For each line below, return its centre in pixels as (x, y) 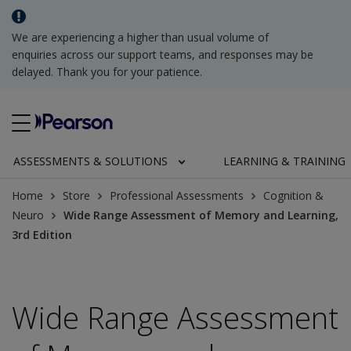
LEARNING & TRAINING (284, 161)
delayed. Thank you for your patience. (107, 72)
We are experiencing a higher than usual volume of (140, 37)
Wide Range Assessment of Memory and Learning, (201, 215)
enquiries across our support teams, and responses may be (163, 54)
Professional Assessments (177, 195)
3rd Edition (42, 235)
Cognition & (293, 195)
